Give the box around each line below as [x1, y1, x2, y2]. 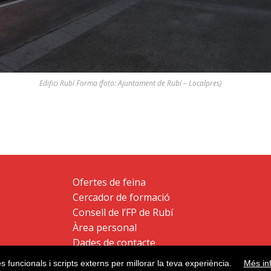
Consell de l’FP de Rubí [72, 206, 173, 219]
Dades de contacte [72, 236, 155, 249]
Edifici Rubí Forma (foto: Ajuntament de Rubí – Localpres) [39, 78, 221, 88]
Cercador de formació [72, 191, 170, 204]
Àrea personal [72, 221, 137, 234]
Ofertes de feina [72, 175, 146, 189]
